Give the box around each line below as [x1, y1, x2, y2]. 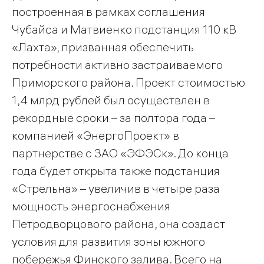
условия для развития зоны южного [12, 234, 205, 249]
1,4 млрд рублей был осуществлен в [12, 93, 210, 108]
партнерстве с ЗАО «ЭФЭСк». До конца [12, 146, 229, 161]
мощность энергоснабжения [12, 199, 170, 214]
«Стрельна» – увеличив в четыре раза [12, 181, 220, 196]
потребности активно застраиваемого [12, 57, 223, 72]
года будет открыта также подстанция [12, 163, 220, 179]
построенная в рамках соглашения [12, 4, 205, 19]
